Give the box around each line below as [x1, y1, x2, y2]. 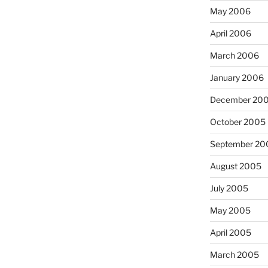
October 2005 [209, 117, 266, 127]
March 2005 [209, 249, 259, 260]
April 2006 [209, 28, 251, 39]
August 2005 [209, 161, 261, 172]
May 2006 [209, 6, 251, 17]
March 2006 [209, 50, 259, 61]
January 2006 [209, 72, 264, 83]
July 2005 [209, 183, 248, 194]
